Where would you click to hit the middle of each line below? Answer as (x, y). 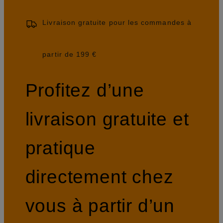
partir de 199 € (70, 55)
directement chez (99, 176)
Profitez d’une (85, 90)
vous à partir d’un (100, 205)
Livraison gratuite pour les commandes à (117, 23)
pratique (60, 148)
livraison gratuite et (107, 119)
